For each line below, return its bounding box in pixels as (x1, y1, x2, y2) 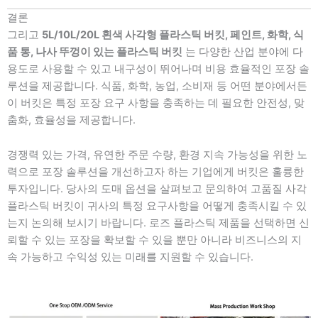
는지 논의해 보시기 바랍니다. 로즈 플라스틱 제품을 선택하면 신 (7, 216, 309, 230)
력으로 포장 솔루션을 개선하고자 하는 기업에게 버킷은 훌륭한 (7, 165, 304, 179)
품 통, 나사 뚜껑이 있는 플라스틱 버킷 (7, 45, 182, 58)
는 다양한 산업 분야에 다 (182, 45, 303, 58)
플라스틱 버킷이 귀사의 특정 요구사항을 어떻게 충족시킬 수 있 (7, 199, 307, 213)
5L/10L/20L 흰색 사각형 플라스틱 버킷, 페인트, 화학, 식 (42, 28, 304, 41)
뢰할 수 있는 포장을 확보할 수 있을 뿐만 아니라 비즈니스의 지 (7, 234, 302, 247)
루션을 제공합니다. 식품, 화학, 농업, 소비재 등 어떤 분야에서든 (7, 79, 307, 92)
